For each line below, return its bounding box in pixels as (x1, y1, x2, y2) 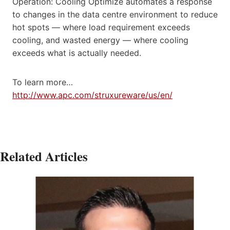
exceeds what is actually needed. (12, 47, 141, 58)
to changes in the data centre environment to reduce (12, 9, 218, 20)
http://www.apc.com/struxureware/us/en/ (12, 89, 172, 100)
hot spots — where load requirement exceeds (12, 22, 190, 32)
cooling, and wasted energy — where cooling (12, 34, 188, 45)
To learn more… (12, 76, 73, 87)
